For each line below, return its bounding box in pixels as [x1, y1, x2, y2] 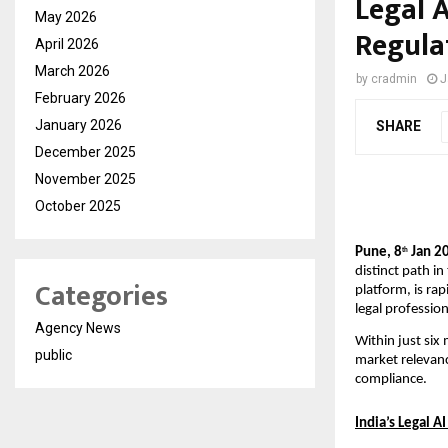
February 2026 [35, 90, 126, 107]
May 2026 [35, 9, 97, 26]
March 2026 [35, 63, 110, 80]
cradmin [371, 72, 417, 87]
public [35, 347, 72, 364]
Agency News [35, 320, 121, 337]
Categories [35, 273, 168, 321]
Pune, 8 [355, 244, 402, 260]
